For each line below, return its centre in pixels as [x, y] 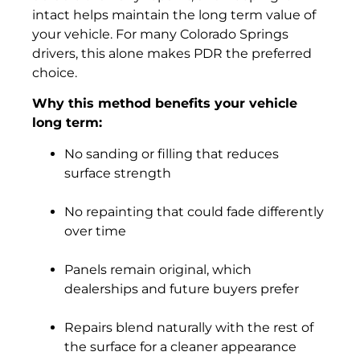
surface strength [118, 173]
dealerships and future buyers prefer [182, 288]
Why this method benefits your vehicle [165, 104]
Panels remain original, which [158, 269]
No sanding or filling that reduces [172, 153]
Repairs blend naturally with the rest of [189, 327]
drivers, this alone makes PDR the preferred [172, 53]
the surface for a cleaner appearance [180, 346]
